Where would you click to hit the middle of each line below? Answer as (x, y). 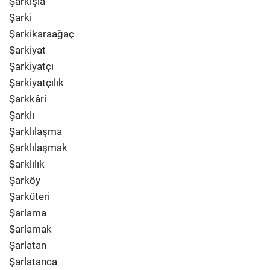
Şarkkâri (28, 99)
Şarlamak (30, 229)
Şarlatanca (33, 262)
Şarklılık (27, 164)
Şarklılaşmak (38, 148)
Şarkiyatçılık (36, 83)
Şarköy (25, 180)
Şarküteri (30, 196)
